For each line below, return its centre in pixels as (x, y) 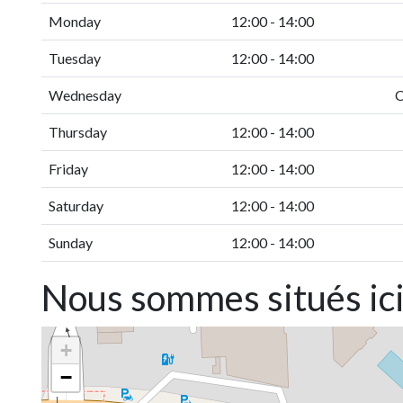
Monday (75, 22)
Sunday (71, 243)
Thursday (78, 132)
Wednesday (85, 95)
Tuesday (75, 58)
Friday (68, 169)
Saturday (76, 206)
